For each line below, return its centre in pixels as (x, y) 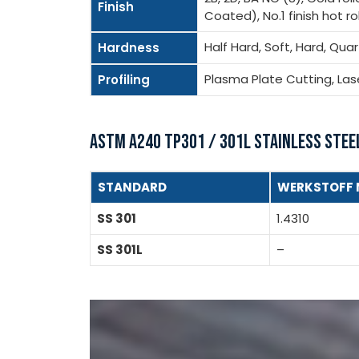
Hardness (129, 48)
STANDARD (132, 187)
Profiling (124, 80)
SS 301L (120, 249)
